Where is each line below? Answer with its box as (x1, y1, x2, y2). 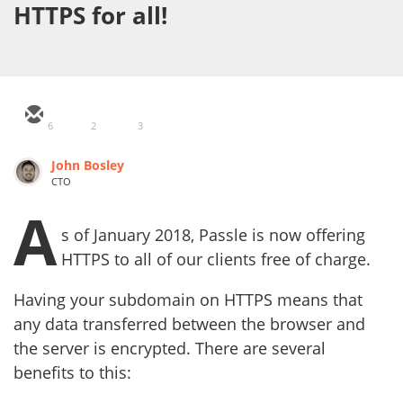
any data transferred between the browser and (13, 312, 365, 335)
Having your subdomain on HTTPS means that (13, 288, 363, 310)
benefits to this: (13, 361, 131, 383)
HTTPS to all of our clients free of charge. (61, 247, 375, 270)
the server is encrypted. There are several (13, 336, 326, 359)
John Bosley (51, 156, 124, 174)
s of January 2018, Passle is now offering (61, 223, 365, 246)
